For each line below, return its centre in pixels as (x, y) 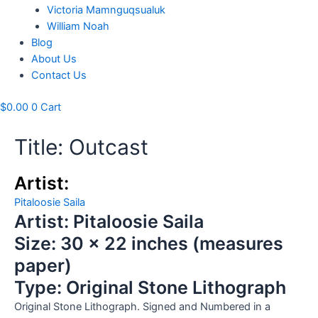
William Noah (78, 26)
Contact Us (59, 75)
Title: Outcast (81, 147)
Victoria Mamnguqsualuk (106, 10)
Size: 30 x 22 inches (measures (149, 244)
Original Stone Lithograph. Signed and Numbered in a (142, 307)
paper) (43, 266)
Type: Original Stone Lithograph (150, 288)
